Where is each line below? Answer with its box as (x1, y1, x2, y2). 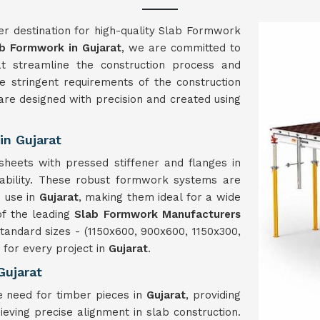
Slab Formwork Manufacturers (74, 208, 241, 221)
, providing (186, 289, 241, 301)
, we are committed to (121, 41, 241, 54)
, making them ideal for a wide (78, 191, 241, 204)
